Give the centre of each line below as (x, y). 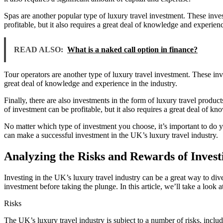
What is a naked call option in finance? (132, 50)
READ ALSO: (39, 50)
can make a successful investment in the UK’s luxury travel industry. (111, 135)
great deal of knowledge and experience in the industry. (91, 84)
